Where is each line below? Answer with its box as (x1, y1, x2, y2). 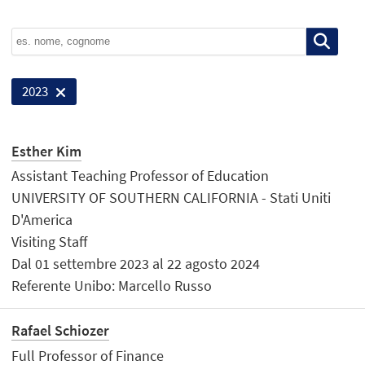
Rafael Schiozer (11, 321, 110, 341)
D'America (11, 210, 73, 230)
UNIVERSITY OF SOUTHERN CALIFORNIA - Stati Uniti (11, 188, 332, 208)
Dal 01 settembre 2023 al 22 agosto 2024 (11, 254, 261, 274)
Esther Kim (11, 141, 82, 161)
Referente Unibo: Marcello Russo (11, 276, 213, 296)
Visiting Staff (11, 232, 88, 252)
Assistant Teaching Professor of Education (11, 166, 270, 186)
